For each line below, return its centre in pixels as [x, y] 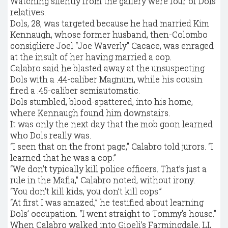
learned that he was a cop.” [63, 158]
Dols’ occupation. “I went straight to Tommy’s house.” [113, 213]
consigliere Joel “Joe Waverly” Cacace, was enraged [112, 46]
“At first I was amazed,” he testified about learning [107, 202]
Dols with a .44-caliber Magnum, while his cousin [106, 79]
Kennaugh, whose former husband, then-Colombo [109, 34]
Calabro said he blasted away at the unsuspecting [107, 68]
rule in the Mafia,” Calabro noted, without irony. [103, 180]
